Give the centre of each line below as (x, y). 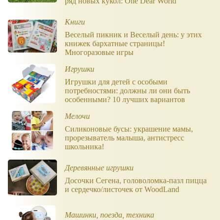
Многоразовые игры (99, 52)
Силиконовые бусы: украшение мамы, (129, 129)
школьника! (84, 146)
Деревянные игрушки (99, 167)
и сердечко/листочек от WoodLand (122, 189)
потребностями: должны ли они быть (127, 90)
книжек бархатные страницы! (115, 43)
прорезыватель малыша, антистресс (124, 137)
